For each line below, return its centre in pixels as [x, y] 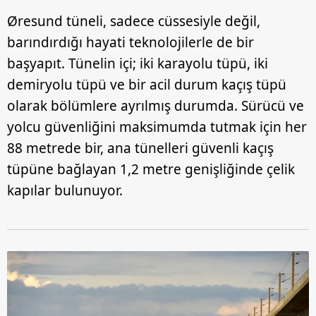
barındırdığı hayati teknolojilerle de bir [130, 42]
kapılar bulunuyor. [65, 190]
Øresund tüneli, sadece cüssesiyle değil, [134, 21]
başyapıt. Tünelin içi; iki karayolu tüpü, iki [138, 63]
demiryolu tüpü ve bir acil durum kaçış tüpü [147, 84]
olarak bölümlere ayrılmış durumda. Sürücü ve [156, 105]
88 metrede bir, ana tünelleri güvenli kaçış [140, 148]
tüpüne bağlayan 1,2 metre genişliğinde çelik [151, 169]
